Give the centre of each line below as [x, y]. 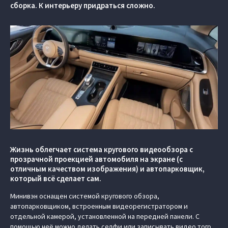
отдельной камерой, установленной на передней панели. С [105, 216]
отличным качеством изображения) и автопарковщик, [107, 169]
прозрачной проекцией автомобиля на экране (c [96, 159]
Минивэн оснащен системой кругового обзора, [85, 196]
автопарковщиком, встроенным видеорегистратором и [99, 206]
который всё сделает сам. [56, 178]
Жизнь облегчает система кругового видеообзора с [102, 149]
